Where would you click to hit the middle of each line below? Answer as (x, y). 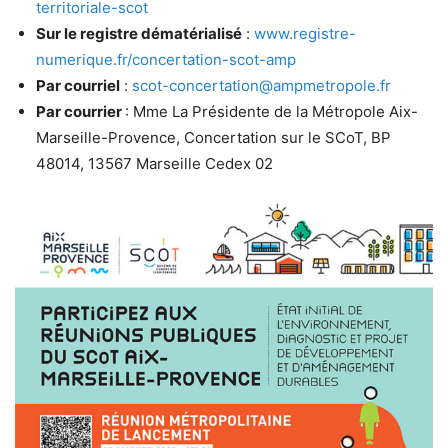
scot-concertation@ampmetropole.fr (261, 86)
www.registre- (305, 34)
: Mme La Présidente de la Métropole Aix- (271, 112)
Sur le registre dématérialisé (139, 34)
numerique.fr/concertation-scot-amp (166, 60)
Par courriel (78, 86)
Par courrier (80, 112)
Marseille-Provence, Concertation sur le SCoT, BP (213, 138)
